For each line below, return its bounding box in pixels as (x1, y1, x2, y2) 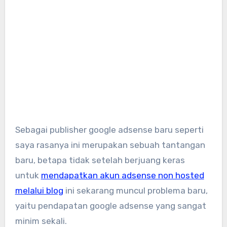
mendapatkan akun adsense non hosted (41, 170, 204, 180)
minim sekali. (15, 215, 67, 226)
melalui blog (15, 185, 63, 196)
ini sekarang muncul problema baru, (63, 185, 208, 196)
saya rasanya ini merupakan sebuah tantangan (15, 139, 205, 150)
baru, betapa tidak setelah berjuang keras (15, 155, 185, 165)
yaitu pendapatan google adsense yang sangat (15, 200, 206, 211)
